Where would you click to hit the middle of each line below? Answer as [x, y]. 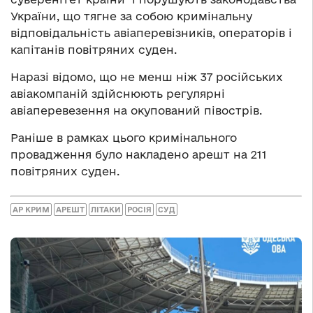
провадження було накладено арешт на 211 [139, 154]
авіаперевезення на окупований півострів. [136, 110]
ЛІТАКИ [106, 210]
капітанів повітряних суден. [94, 49]
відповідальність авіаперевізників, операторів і [151, 32]
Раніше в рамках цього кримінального [124, 137]
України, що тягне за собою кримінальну [131, 16]
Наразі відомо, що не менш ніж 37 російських [147, 77]
